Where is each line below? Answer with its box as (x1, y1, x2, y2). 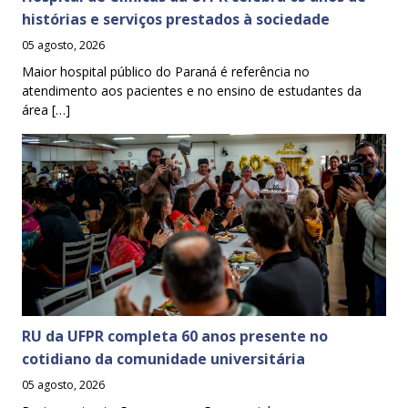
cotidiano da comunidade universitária (22, 349, 305, 370)
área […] (22, 101, 70, 119)
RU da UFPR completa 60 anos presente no (22, 326, 328, 347)
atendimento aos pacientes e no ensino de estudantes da (22, 82, 362, 100)
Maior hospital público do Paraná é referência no (22, 63, 310, 81)
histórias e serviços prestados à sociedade (22, 9, 333, 30)
